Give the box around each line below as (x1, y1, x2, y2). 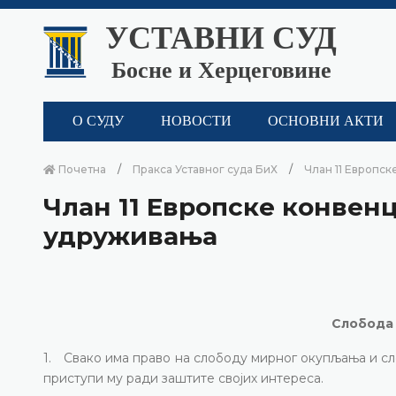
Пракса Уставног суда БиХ (133, 162, 278, 176)
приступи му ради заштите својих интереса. (43, 369, 324, 386)
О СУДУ (72, 113, 124, 130)
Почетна (56, 162, 106, 176)
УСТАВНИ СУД (105, 20, 337, 56)
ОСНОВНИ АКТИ (268, 113, 385, 130)
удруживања (43, 220, 217, 251)
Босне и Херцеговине (110, 57, 331, 83)
